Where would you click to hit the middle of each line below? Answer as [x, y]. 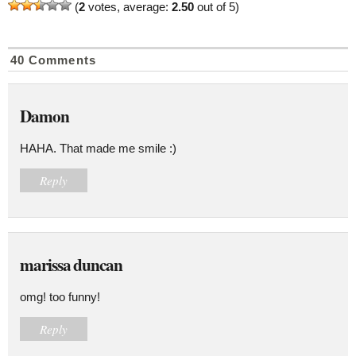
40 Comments [53, 60]
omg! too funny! [60, 296]
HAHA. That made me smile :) [98, 148]
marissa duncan [72, 264]
